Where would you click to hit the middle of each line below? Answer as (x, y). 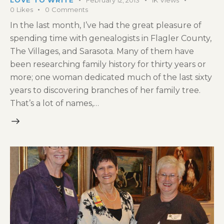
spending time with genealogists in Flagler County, (111, 38)
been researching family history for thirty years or (108, 64)
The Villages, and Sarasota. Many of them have (102, 51)
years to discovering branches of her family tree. (105, 90)
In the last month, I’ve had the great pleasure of (106, 25)
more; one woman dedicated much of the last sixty (111, 77)
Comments (69, 9)
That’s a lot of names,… (54, 103)
